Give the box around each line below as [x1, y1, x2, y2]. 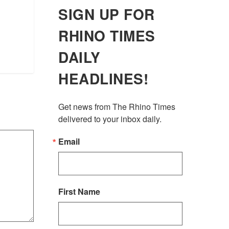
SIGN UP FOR [58, 3, 155, 25]
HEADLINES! [58, 67, 149, 89]
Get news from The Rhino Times [58, 100, 176, 112]
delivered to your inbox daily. [58, 112, 162, 125]
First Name [58, 185, 101, 197]
